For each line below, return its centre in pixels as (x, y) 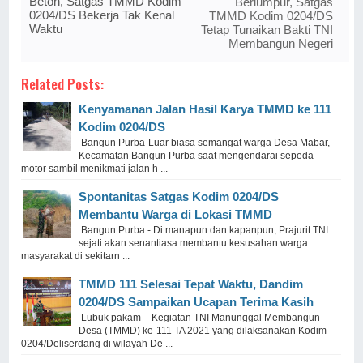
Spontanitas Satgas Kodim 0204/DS (179, 197)
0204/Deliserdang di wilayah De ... (97, 344)
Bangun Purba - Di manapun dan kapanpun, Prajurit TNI (204, 231)
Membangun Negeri (280, 44)
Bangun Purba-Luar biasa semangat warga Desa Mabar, (205, 143)
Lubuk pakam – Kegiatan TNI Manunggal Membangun (200, 318)
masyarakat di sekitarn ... (76, 256)
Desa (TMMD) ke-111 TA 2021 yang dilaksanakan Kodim (203, 331)
